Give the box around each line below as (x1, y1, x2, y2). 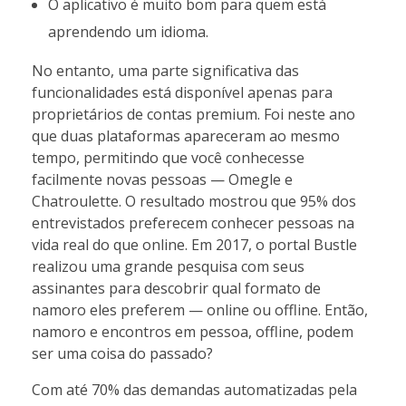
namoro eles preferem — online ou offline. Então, (32, 299, 368, 320)
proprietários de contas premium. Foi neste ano (32, 103, 355, 124)
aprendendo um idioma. (47, 21, 208, 42)
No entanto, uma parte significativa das (32, 60, 299, 81)
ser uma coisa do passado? (32, 343, 213, 363)
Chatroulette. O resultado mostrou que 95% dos (32, 190, 356, 211)
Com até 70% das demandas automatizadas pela (32, 379, 357, 400)
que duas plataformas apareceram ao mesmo (32, 125, 340, 146)
